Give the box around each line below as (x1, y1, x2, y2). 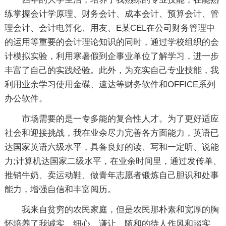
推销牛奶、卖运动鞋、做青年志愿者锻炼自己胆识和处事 (4, 171, 219, 180)
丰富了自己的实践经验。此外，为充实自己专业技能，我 (4, 66, 219, 75)
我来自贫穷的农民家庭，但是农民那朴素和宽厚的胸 (21, 205, 219, 214)
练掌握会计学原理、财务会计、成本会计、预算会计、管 (4, 9, 219, 19)
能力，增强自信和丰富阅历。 (4, 185, 116, 194)
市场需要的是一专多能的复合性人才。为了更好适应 (21, 114, 219, 124)
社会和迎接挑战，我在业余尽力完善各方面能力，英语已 (4, 128, 219, 138)
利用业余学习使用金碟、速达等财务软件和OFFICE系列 (4, 80, 215, 89)
